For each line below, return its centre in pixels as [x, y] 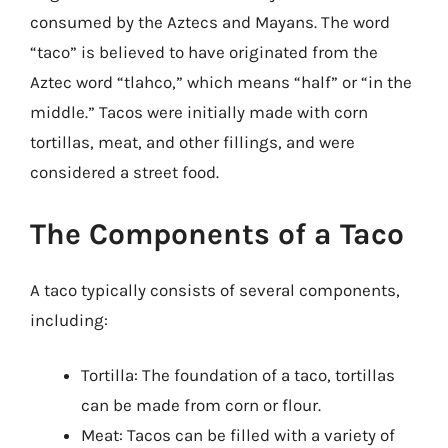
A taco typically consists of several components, [215, 289]
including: [69, 319]
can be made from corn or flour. [201, 405]
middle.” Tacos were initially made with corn [199, 112]
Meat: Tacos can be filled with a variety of [238, 435]
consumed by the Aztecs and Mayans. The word [210, 22]
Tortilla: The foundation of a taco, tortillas [238, 375]
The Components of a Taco [217, 233]
